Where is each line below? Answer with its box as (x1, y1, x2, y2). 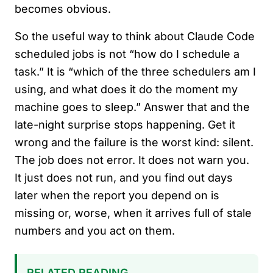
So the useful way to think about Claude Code (15, 30, 255, 43)
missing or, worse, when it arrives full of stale (15, 207, 252, 219)
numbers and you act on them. (15, 224, 175, 237)
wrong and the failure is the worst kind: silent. (15, 136, 253, 149)
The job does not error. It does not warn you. (15, 154, 249, 166)
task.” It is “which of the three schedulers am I (15, 65, 256, 78)
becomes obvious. (15, 2, 111, 15)
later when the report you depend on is (15, 189, 219, 202)
